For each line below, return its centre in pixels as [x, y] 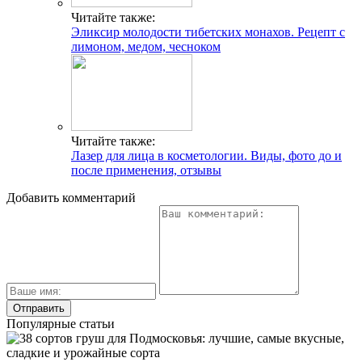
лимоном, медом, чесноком [146, 46]
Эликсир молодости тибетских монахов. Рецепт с [208, 32]
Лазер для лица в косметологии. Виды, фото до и [206, 155]
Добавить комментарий [71, 197]
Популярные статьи [61, 323]
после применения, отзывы [146, 170]
